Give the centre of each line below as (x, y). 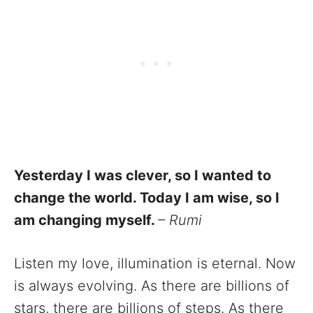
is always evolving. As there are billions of (152, 286)
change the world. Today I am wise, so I (147, 198)
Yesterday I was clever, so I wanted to (143, 176)
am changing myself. (86, 220)
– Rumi (180, 220)
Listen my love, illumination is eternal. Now (155, 264)
